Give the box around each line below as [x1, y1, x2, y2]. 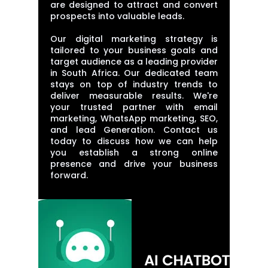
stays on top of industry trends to [50, 78, 218, 90]
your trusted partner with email [50, 101, 218, 113]
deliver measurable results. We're [50, 90, 218, 102]
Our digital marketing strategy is [50, 33, 218, 45]
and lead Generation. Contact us [50, 124, 218, 136]
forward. [50, 169, 88, 181]
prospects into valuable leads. [50, 10, 184, 22]
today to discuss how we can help [50, 135, 218, 147]
